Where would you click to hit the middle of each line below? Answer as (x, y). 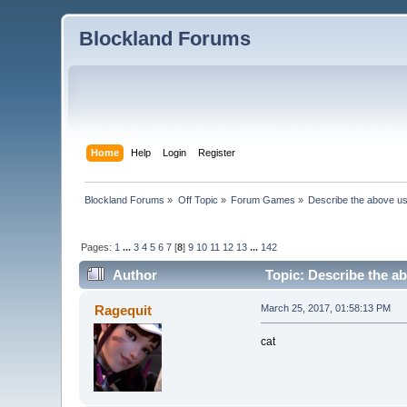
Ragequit (123, 311)
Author (134, 275)
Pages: (98, 247)
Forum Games (263, 199)
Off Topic (198, 199)
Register (216, 152)
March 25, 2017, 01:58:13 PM (325, 308)
